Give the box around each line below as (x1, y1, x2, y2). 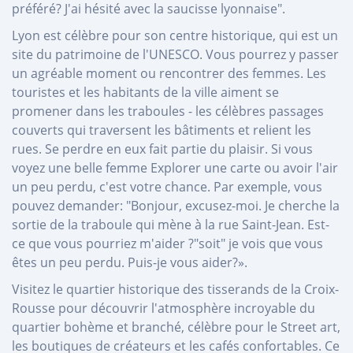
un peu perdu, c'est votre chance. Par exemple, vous (12, 177, 322, 195)
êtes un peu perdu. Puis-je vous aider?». (12, 253, 247, 271)
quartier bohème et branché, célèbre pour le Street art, (12, 318, 340, 336)
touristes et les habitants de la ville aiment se (12, 83, 279, 101)
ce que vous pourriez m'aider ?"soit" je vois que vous (12, 234, 323, 252)
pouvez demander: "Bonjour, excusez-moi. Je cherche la (12, 196, 340, 214)
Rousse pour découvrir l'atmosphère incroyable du (12, 299, 315, 317)
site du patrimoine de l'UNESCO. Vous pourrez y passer (12, 45, 339, 63)
